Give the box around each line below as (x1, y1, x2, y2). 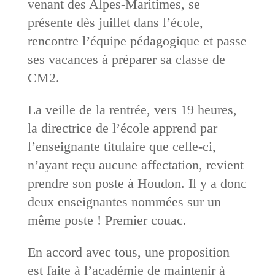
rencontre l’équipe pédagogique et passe (27, 33, 247, 48)
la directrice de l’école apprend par (27, 120, 217, 136)
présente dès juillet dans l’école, (27, 14, 203, 30)
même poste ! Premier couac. (27, 212, 187, 228)
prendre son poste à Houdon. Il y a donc (27, 175, 247, 191)
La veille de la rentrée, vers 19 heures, (27, 101, 237, 117)
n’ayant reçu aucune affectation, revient (27, 157, 244, 172)
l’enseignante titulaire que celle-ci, (27, 138, 216, 154)
